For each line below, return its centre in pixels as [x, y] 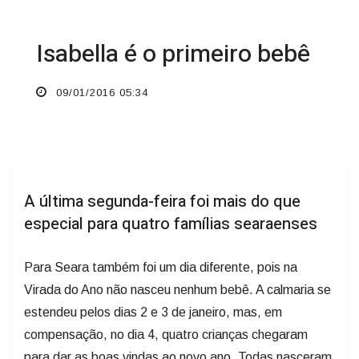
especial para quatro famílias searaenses [171, 224]
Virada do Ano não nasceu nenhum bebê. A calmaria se [177, 290]
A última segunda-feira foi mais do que [162, 202]
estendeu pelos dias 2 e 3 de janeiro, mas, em [153, 313]
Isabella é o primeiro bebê [173, 55]
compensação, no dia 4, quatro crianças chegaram [166, 335]
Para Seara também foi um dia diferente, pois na [161, 268]
